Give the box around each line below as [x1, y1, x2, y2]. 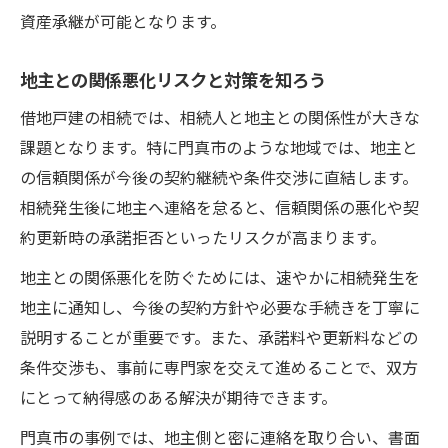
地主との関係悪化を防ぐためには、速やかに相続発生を [20, 264, 420, 289]
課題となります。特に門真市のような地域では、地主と [20, 134, 418, 159]
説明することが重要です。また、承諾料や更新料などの [20, 324, 418, 349]
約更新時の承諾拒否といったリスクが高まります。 [20, 224, 386, 249]
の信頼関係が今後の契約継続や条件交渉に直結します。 [20, 164, 418, 189]
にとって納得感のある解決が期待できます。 [20, 384, 337, 409]
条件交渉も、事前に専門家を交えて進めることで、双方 [20, 354, 418, 379]
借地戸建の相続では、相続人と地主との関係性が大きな [20, 104, 420, 129]
